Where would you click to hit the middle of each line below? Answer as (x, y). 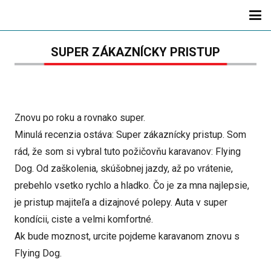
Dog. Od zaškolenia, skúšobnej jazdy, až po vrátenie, (124, 168)
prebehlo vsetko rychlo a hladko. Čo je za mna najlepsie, (132, 185)
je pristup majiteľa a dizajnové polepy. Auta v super (121, 202)
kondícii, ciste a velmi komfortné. (84, 219)
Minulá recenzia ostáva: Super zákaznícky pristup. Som (130, 135)
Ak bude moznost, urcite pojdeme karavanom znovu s (127, 236)
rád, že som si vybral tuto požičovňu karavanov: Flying (128, 152)
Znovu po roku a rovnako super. (80, 118)
